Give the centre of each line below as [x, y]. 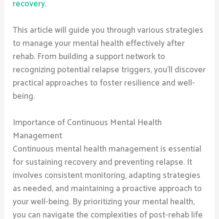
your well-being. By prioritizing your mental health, [104, 202]
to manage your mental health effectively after [99, 44]
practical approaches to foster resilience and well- [104, 83]
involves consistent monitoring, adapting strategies [107, 176]
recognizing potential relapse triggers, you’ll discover [109, 70]
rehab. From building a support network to [89, 57]
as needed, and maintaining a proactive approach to [108, 189]
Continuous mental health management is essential [107, 149]
